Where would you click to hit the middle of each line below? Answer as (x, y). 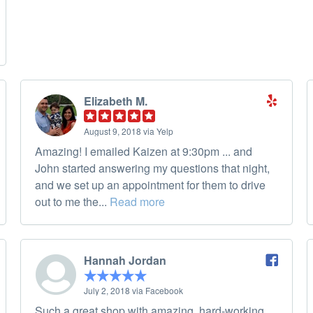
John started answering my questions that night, (152, 168)
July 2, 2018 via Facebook (133, 291)
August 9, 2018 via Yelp (129, 131)
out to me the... (72, 202)
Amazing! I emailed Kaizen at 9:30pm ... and (144, 152)
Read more (137, 202)
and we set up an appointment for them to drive (150, 185)
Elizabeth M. (116, 101)
